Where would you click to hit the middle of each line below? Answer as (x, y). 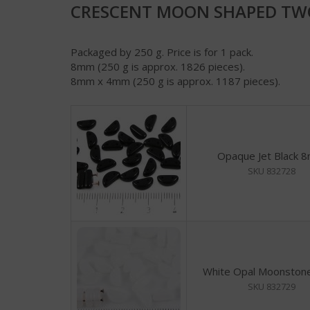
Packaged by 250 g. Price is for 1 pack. (162, 52)
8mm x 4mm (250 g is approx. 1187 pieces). (175, 81)
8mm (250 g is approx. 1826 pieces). (158, 66)
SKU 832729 (271, 286)
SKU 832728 (271, 171)
